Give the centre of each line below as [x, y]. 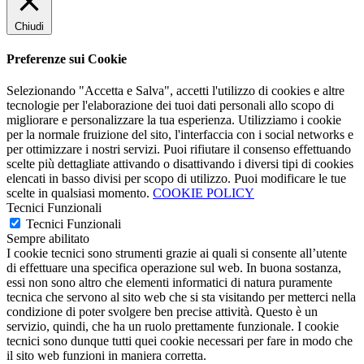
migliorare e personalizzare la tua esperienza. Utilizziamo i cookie [174, 120]
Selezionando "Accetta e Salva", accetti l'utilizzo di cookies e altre [175, 91]
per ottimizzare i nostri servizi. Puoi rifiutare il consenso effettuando [179, 149]
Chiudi [29, 26]
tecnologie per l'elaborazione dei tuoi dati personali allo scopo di [170, 106]
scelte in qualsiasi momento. [80, 193]
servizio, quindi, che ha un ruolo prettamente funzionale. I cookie [173, 327]
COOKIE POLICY [204, 193]
